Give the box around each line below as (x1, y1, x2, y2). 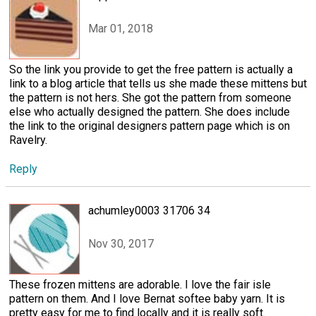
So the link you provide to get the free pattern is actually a (9, 63, 293, 77)
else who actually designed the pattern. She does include (9, 105, 290, 119)
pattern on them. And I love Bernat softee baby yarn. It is (9, 292, 285, 306)
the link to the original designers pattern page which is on (9, 119, 290, 133)
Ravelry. (9, 133, 47, 147)
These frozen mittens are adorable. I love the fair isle (9, 278, 271, 292)
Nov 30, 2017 (88, 236, 154, 250)
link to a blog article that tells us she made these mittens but (9, 77, 307, 91)
